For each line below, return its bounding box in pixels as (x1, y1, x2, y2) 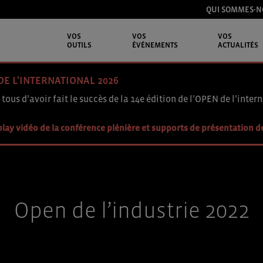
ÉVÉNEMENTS (131, 40, 178, 49)
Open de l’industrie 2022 (14, 197, 249, 222)
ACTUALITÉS (218, 40, 259, 49)
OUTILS (66, 40, 92, 49)
